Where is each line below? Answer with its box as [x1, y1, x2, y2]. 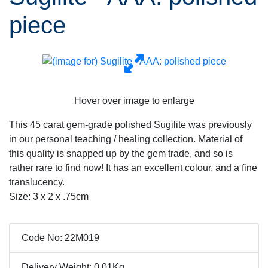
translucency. [9, 177, 65, 187]
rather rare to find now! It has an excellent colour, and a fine [9, 163, 257, 173]
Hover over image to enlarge [74, 96, 194, 106]
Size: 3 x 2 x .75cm [9, 191, 89, 202]
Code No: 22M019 [22, 233, 99, 243]
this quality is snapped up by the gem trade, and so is [9, 148, 233, 159]
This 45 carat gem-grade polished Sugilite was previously [9, 120, 252, 130]
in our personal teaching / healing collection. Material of [9, 134, 242, 144]
